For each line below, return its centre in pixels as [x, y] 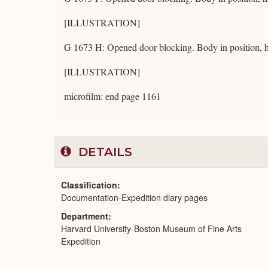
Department [85, 216]
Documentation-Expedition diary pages [134, 197]
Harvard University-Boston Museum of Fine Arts [151, 229]
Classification [89, 185]
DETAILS [103, 152]
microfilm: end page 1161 [112, 96]
